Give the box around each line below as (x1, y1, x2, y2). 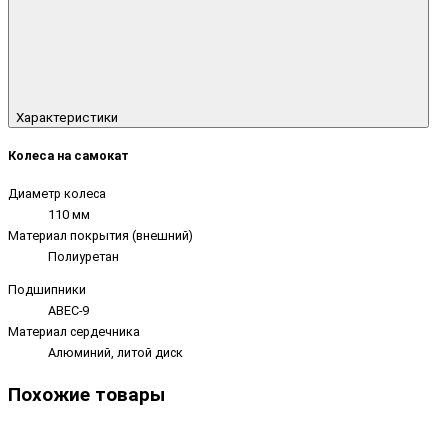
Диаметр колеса (8, 185, 106, 201)
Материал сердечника (8, 324, 140, 340)
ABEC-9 (48, 303, 89, 319)
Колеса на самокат (8, 147, 129, 163)
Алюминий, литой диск (48, 345, 183, 361)
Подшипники (8, 282, 86, 298)
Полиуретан (48, 248, 119, 264)
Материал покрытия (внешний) (8, 227, 193, 243)
